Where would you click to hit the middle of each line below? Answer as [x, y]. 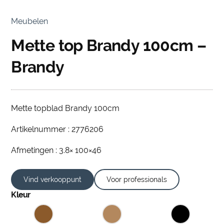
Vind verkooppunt [53, 179]
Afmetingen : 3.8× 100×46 [56, 150]
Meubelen [30, 21]
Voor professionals [137, 179]
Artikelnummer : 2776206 [57, 129]
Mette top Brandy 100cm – [109, 45]
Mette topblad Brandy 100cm [65, 108]
